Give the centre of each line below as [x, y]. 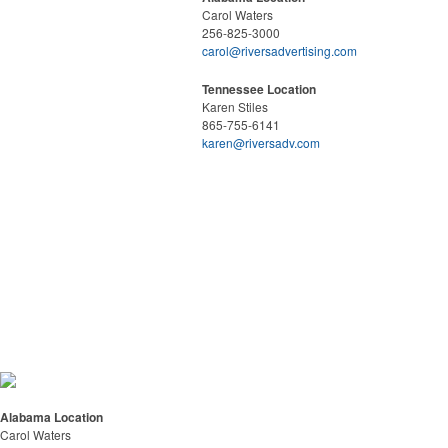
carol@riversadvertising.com [279, 50]
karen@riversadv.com [261, 142]
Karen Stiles [235, 106]
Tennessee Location [259, 89]
